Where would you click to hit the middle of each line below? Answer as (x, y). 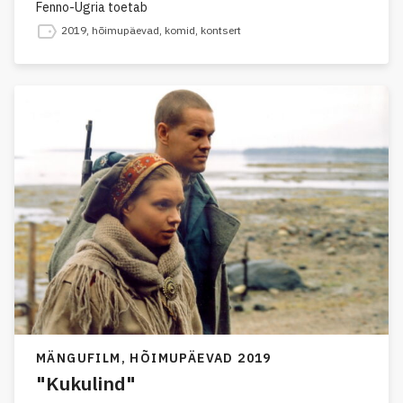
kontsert (221, 30)
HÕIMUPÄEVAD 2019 (201, 358)
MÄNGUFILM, (83, 358)
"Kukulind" (86, 384)
